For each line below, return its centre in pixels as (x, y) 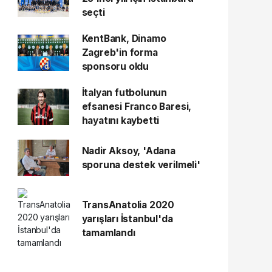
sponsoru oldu (115, 66)
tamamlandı (108, 233)
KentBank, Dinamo (124, 39)
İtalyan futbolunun (124, 93)
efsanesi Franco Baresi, (137, 107)
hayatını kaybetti (121, 121)
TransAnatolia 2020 (128, 205)
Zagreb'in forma (120, 53)
